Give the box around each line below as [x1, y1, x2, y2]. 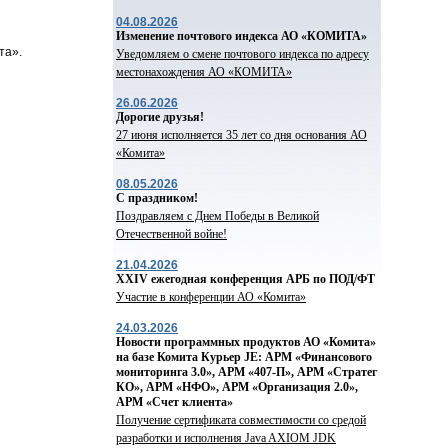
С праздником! [116, 191, 198, 205]
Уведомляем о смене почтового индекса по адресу [116, 47, 369, 61]
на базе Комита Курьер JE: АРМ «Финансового [116, 350, 372, 364]
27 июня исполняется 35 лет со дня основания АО [116, 128, 367, 142]
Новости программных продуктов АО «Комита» [116, 335, 376, 349]
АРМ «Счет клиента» [116, 395, 233, 409]
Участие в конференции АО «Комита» [116, 290, 306, 304]
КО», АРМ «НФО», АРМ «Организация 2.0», [116, 380, 358, 394]
